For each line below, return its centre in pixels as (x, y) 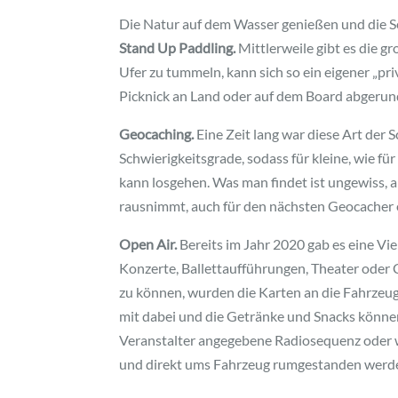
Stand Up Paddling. (178, 48)
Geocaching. (157, 134)
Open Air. (150, 244)
